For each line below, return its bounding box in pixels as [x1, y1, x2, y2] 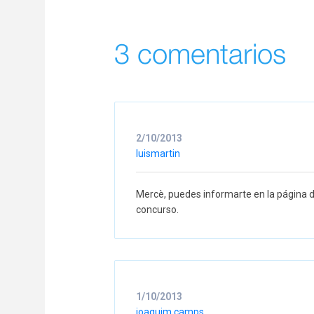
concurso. [136, 203, 179, 215]
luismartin [136, 147, 180, 159]
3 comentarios [114, 41, 286, 70]
